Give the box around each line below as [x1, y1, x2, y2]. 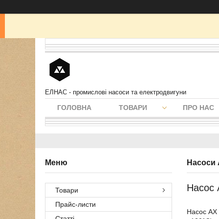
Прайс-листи [55, 200, 96, 208]
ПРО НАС [183, 104, 214, 111]
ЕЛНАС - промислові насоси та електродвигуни [45, 88, 186, 96]
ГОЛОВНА [57, 104, 91, 111]
